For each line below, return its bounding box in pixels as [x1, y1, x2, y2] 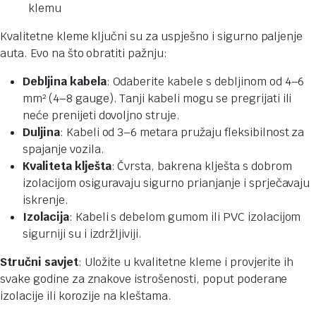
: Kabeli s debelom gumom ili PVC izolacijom [68, 209, 301, 225]
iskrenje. [23, 193, 68, 208]
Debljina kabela [23, 74, 107, 90]
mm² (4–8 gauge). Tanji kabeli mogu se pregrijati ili [23, 91, 292, 107]
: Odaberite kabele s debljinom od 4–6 [106, 74, 305, 90]
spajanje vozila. [23, 142, 104, 157]
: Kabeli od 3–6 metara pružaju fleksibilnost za [59, 125, 305, 140]
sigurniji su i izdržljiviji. [23, 226, 142, 242]
